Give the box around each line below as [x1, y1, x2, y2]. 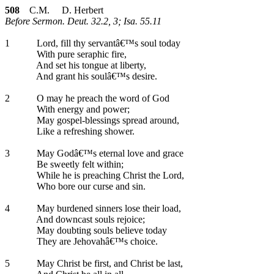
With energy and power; [34, 104, 130, 114]
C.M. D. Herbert [20, 5, 103, 15]
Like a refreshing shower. [34, 126, 135, 136]
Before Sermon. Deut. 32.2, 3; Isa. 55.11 [5, 16, 161, 26]
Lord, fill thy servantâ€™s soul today [34, 38, 180, 48]
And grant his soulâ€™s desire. [34, 71, 157, 81]
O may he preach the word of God [34, 93, 169, 103]
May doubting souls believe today [34, 225, 167, 235]
